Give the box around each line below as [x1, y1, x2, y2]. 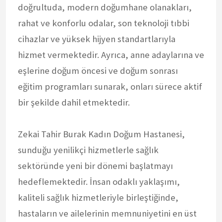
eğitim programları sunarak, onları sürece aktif [18, 80, 202, 92]
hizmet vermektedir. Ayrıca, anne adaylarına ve [18, 49, 204, 60]
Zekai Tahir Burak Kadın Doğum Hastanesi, [18, 128, 185, 140]
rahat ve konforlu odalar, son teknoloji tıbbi [18, 17, 189, 29]
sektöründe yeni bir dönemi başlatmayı [18, 160, 173, 171]
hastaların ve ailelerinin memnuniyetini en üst [18, 207, 197, 219]
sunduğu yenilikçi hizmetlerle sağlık [18, 144, 159, 156]
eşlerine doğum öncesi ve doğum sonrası [18, 64, 178, 76]
